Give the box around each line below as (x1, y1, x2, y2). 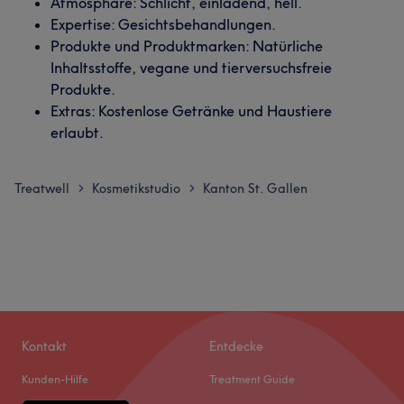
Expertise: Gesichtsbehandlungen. (50, 14, 276, 33)
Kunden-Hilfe (22, 372, 88, 386)
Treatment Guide (209, 372, 295, 386)
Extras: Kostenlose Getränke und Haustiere (50, 101, 332, 120)
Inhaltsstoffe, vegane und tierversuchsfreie (50, 58, 332, 77)
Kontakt (22, 338, 67, 354)
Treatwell (14, 179, 69, 197)
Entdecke (209, 338, 263, 354)
